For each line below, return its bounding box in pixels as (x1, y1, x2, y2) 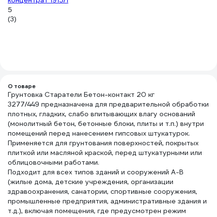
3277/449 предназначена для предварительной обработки (8, 100, 209, 108)
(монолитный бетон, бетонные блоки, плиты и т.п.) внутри (8, 119, 204, 128)
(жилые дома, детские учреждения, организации (8, 177, 173, 186)
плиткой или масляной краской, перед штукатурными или (8, 148, 202, 157)
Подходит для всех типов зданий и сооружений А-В (8, 168, 184, 176)
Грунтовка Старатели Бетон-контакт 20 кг (8, 90, 155, 99)
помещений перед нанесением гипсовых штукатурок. (8, 129, 190, 138)
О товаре (8, 82, 36, 90)
